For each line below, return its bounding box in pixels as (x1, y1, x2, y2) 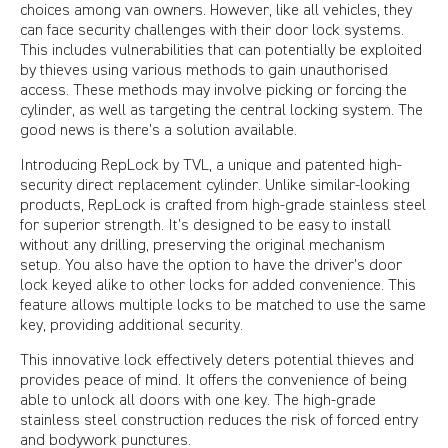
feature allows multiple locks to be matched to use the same (20, 295, 426, 314)
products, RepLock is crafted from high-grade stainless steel (20, 195, 426, 214)
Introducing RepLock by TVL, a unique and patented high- (20, 155, 402, 174)
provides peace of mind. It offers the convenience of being (20, 370, 407, 389)
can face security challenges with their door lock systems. (20, 20, 404, 39)
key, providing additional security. (20, 315, 243, 334)
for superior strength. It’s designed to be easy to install (20, 215, 391, 234)
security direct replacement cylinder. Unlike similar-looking (20, 175, 410, 194)
